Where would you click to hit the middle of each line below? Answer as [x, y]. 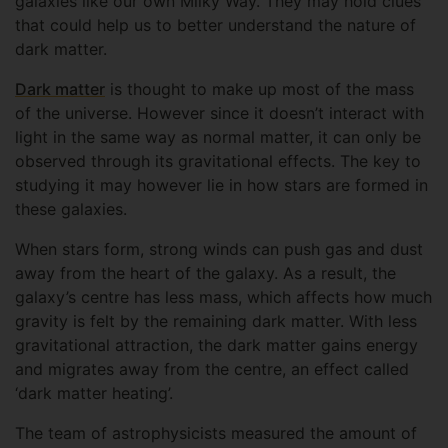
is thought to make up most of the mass [259, 89]
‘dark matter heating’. [94, 393]
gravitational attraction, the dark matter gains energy [216, 345]
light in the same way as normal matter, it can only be [218, 137]
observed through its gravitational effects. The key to [218, 161]
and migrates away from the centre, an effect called [212, 369]
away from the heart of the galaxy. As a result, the [205, 273]
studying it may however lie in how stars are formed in [221, 185]
